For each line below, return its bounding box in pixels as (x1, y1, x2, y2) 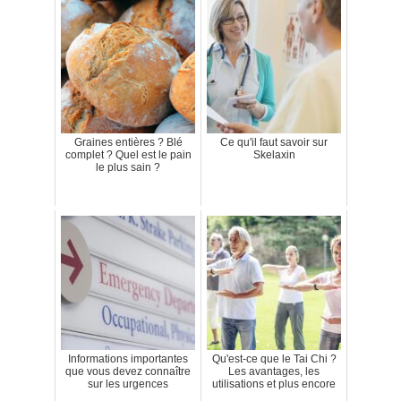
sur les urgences (88, 378, 168, 391)
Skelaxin (252, 149, 295, 162)
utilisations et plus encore (212, 378, 336, 391)
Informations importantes (68, 353, 188, 366)
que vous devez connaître (65, 365, 191, 379)
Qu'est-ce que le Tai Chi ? (211, 353, 337, 366)
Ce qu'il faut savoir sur (220, 136, 328, 149)
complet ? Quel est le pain (64, 149, 192, 162)
